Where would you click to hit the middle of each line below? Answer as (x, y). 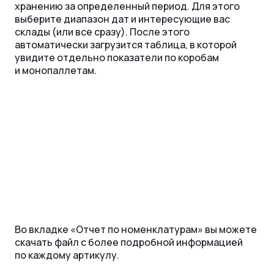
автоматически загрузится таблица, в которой (126, 44)
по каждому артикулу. (67, 255)
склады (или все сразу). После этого (102, 31)
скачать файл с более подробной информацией (129, 243)
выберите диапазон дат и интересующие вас (122, 19)
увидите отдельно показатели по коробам (117, 57)
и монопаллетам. (56, 70)
